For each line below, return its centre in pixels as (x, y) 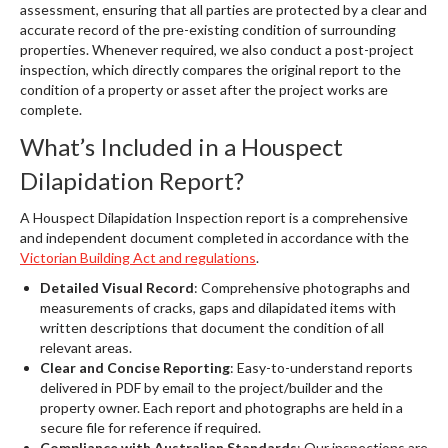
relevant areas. (86, 347)
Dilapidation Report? (132, 180)
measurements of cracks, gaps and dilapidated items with (218, 307)
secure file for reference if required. (150, 427)
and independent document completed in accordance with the (214, 237)
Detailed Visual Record (117, 287)
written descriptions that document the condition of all (212, 327)
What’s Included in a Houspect (181, 146)
